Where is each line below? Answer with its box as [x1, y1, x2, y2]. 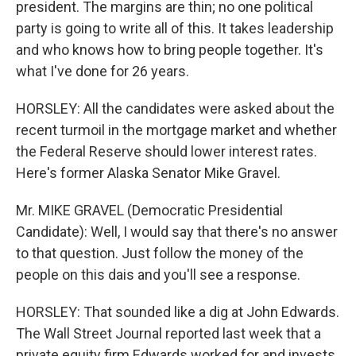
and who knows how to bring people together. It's [16, 41, 323, 58]
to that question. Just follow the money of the [16, 245, 304, 261]
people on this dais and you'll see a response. [16, 266, 300, 283]
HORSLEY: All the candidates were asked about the [16, 100, 335, 117]
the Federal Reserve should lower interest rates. [16, 143, 317, 160]
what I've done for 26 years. [16, 63, 189, 79]
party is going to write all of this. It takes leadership [16, 20, 334, 37]
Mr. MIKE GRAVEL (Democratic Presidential [16, 202, 283, 219]
